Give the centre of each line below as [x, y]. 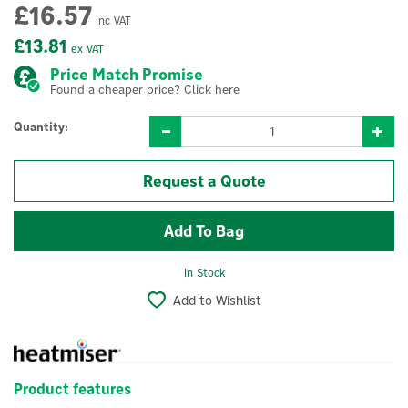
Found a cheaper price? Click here [145, 89]
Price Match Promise [127, 75]
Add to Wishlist [217, 301]
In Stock [204, 273]
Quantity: [41, 127]
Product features [72, 389]
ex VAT [86, 49]
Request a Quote [204, 181]
